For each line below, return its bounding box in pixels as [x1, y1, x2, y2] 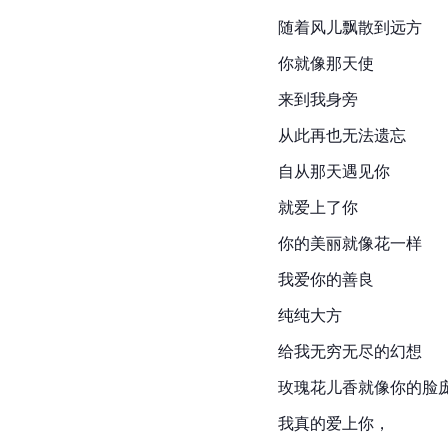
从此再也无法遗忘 [278, 124, 406, 145]
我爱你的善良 [278, 268, 374, 289]
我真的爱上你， [278, 412, 390, 433]
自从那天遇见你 [278, 160, 390, 181]
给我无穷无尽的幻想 [278, 340, 422, 361]
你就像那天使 [278, 52, 374, 73]
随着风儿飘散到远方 [278, 16, 422, 37]
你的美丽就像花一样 [278, 232, 422, 253]
